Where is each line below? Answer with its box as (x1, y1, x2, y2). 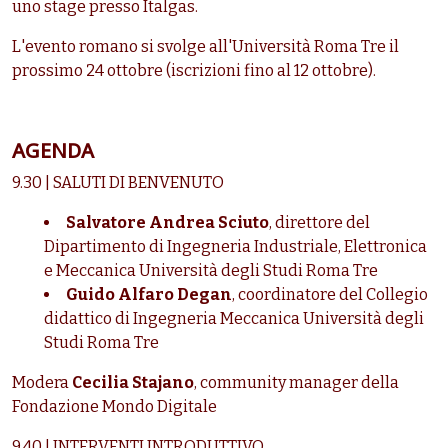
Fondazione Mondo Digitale (12, 397, 217, 417)
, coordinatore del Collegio (232, 285, 428, 305)
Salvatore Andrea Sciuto (66, 213, 269, 233)
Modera (12, 373, 72, 393)
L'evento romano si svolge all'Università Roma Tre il (12, 37, 399, 57)
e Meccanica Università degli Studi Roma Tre (44, 261, 378, 281)
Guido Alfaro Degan (66, 285, 232, 305)
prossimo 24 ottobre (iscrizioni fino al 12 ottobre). (12, 61, 376, 81)
